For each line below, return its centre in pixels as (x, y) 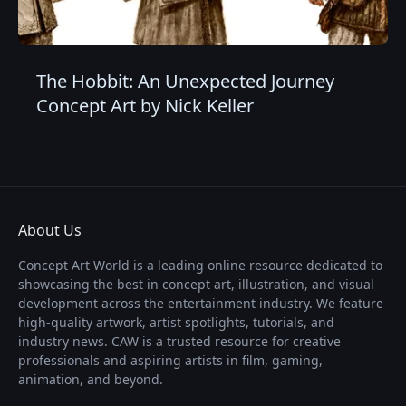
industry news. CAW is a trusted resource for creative (179, 341)
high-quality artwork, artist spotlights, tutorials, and (176, 322)
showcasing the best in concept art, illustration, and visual (196, 284)
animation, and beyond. (91, 379)
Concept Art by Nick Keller (145, 105)
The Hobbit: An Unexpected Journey (185, 81)
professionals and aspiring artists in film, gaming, (170, 360)
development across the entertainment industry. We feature (201, 303)
